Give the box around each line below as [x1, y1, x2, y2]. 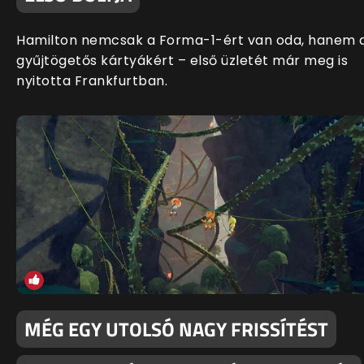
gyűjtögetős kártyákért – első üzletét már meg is [16, 50, 348, 70]
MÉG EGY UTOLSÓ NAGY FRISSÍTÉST [24, 314, 328, 344]
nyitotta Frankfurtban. [16, 71, 167, 90]
